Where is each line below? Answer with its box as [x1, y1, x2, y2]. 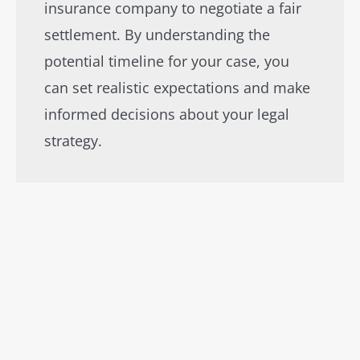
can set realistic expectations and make [44, 78, 310, 97]
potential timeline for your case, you [44, 51, 289, 71]
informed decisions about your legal [44, 104, 289, 124]
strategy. [44, 131, 102, 150]
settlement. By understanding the [44, 25, 270, 44]
